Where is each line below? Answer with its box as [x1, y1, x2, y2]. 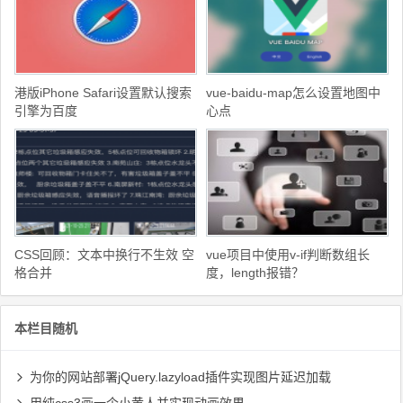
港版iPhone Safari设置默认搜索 [14, 85, 192, 101]
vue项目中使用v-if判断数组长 [206, 247, 370, 263]
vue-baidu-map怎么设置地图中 [206, 85, 381, 101]
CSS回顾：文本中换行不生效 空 [14, 247, 194, 263]
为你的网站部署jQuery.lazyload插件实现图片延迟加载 [30, 370, 331, 385]
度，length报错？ [206, 265, 304, 281]
